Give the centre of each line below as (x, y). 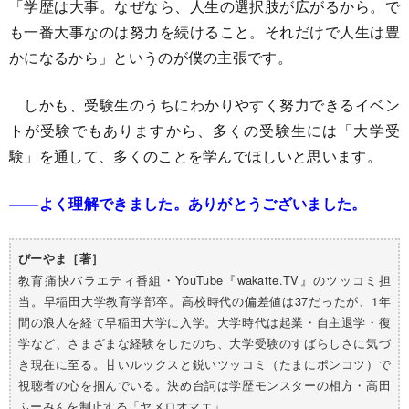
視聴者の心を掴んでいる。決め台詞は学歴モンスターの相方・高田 (204, 385)
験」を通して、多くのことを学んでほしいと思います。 (196, 156)
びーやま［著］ (61, 258)
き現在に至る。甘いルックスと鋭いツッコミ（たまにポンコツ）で (204, 364)
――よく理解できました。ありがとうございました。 (188, 203)
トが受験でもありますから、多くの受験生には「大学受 (204, 130)
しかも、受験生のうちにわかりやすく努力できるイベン (204, 105)
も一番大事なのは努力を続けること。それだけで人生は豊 (204, 31)
